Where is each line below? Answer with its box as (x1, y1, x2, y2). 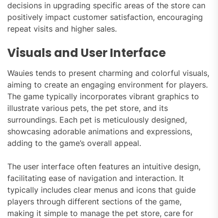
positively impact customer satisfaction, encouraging (7, 12, 203, 22)
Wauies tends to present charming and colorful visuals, (7, 68, 209, 78)
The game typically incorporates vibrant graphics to (7, 91, 199, 102)
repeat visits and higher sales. (7, 24, 117, 34)
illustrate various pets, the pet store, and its (7, 103, 168, 113)
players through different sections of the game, (7, 197, 182, 207)
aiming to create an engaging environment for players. (7, 80, 208, 90)
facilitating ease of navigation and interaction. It (7, 173, 184, 183)
